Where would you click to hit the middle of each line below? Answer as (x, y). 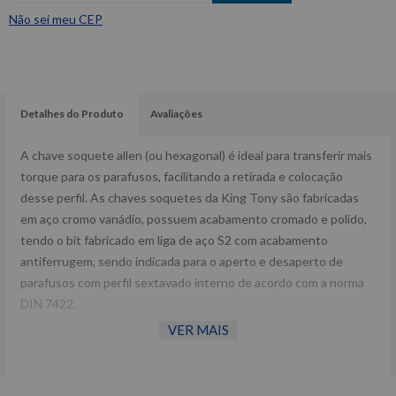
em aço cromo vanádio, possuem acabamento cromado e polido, (194, 219)
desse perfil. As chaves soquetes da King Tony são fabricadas (190, 198)
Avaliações (176, 114)
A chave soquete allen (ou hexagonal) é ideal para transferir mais (196, 155)
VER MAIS (198, 330)
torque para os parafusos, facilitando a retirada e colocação (182, 176)
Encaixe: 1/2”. (57, 367)
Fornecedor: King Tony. (84, 346)
